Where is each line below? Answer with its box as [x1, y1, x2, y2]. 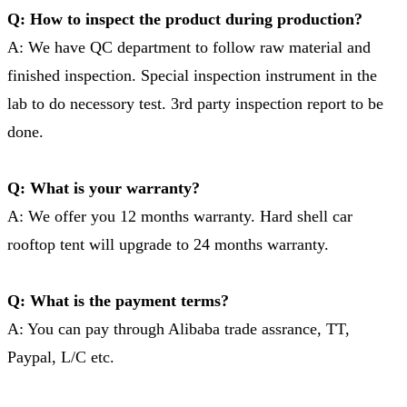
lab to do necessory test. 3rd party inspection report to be [7, 94, 383, 113]
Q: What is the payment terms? [7, 291, 229, 310]
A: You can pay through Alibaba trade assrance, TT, [7, 319, 350, 338]
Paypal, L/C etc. [7, 347, 114, 366]
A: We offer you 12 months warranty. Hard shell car [7, 206, 352, 225]
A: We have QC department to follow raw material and [7, 37, 371, 56]
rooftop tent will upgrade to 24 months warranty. [7, 234, 329, 253]
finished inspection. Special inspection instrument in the [7, 65, 377, 84]
